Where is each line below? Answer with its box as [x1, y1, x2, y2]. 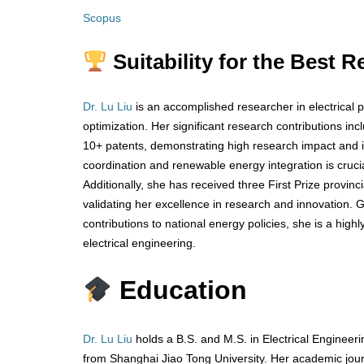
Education [112, 275, 255, 305]
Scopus [83, 11, 124, 24]
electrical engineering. [83, 236, 196, 249]
